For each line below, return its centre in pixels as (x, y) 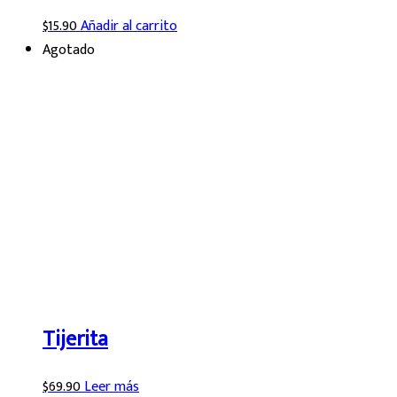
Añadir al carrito (129, 27)
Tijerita (75, 340)
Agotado (69, 51)
